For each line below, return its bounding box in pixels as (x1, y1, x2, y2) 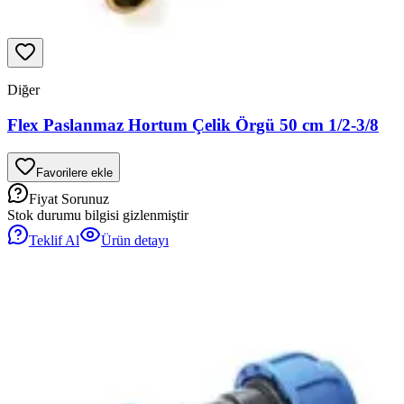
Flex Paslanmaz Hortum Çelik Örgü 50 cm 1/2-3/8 (7, 115, 379, 134)
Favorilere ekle (36, 165, 113, 179)
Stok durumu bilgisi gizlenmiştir (7, 207, 188, 223)
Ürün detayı (101, 232, 169, 248)
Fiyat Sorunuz (29, 190, 109, 207)
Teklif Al (29, 232, 79, 248)
